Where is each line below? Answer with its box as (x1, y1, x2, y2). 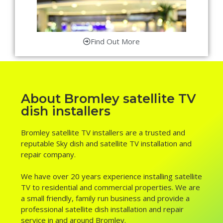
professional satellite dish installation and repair (21, 204, 184, 214)
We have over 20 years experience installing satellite (21, 171, 202, 181)
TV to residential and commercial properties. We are (21, 182, 200, 192)
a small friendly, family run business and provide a (21, 193, 190, 203)
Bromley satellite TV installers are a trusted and (21, 127, 185, 138)
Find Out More (91, 36, 140, 47)
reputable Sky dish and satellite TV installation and (21, 138, 192, 149)
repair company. (21, 149, 76, 160)
